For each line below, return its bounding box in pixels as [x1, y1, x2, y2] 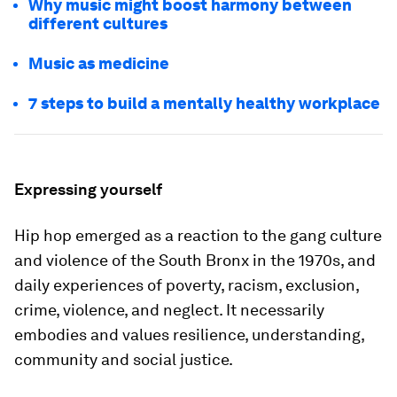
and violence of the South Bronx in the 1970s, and [14, 251, 376, 269]
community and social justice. [14, 350, 233, 369]
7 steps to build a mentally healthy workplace [28, 94, 380, 113]
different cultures [28, 14, 167, 33]
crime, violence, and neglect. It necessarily [14, 300, 324, 319]
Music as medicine [28, 54, 169, 73]
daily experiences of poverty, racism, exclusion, [14, 276, 359, 294]
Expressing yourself [14, 180, 162, 198]
